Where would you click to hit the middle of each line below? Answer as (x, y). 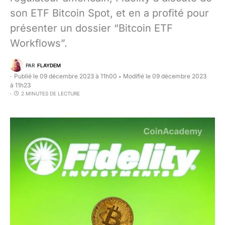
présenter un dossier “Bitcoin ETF (91, 28)
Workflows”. (39, 43)
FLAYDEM (49, 65)
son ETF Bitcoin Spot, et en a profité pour (109, 13)
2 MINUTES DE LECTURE (50, 93)
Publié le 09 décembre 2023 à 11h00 (66, 76)
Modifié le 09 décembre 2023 (165, 76)
